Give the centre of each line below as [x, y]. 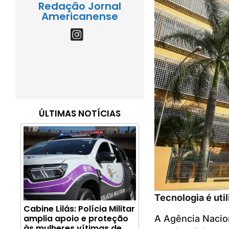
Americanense [79, 17]
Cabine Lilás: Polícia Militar [79, 209]
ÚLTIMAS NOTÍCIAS [79, 114]
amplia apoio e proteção [76, 219]
